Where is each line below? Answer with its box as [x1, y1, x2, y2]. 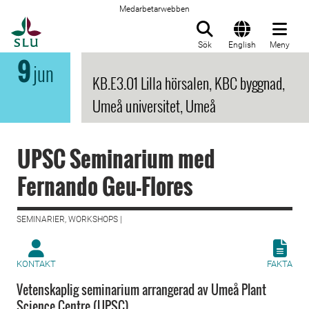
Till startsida [41, 17, 110, 31]
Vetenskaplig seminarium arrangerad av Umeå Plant [17, 281, 266, 299]
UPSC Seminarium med [17, 142, 215, 175]
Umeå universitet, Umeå [92, 94, 216, 117]
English [228, 40, 256, 50]
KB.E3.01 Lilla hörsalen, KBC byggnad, [92, 72, 285, 94]
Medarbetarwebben [119, 4, 190, 14]
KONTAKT [17, 259, 56, 269]
